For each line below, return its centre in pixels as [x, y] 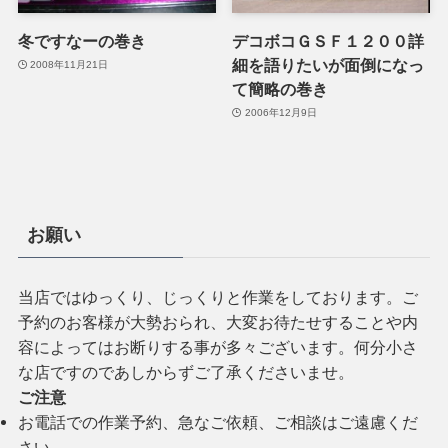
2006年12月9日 [280, 113]
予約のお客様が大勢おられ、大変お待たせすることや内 [217, 321]
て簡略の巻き [280, 88]
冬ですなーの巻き [81, 40]
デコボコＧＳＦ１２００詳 [328, 40]
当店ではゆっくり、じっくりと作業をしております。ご [217, 296]
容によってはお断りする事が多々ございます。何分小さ [217, 346]
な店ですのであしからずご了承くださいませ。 [185, 371]
